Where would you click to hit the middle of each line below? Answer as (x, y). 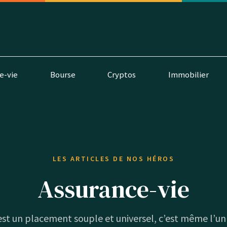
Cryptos (122, 74)
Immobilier (189, 74)
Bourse (63, 74)
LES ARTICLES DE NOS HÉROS (113, 158)
